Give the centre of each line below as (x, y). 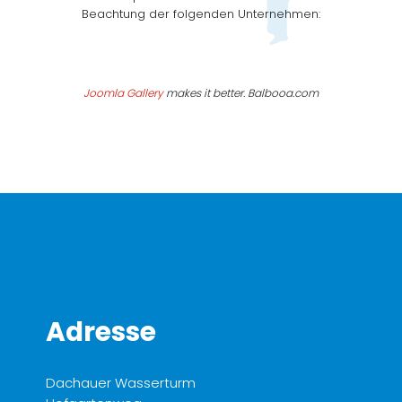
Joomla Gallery (123, 93)
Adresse (101, 332)
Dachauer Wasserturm (121, 382)
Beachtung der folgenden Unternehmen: (201, 14)
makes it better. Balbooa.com (241, 93)
